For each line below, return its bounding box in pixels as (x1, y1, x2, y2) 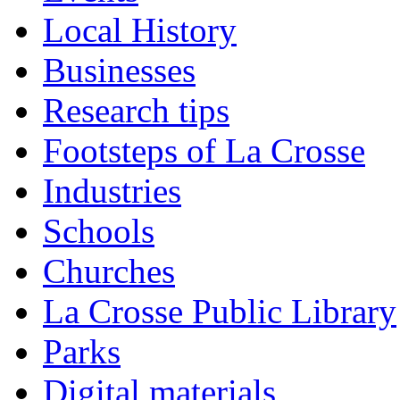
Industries (43, 171, 181, 210)
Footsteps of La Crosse (43, 130, 365, 170)
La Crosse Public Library (43, 291, 396, 330)
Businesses (43, 50, 196, 89)
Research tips (43, 90, 229, 129)
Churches (43, 251, 175, 290)
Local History (43, 10, 237, 49)
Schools (43, 211, 154, 250)
